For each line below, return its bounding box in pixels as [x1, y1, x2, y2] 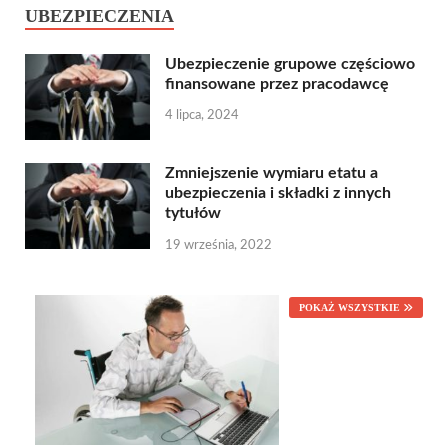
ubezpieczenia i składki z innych [165, 184, 391, 201]
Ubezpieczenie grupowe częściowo [165, 55, 415, 72]
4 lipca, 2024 [165, 109, 239, 123]
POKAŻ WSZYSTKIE [299, 301, 400, 313]
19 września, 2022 [165, 238, 272, 252]
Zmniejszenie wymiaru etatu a [165, 164, 378, 181]
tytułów [165, 204, 221, 221]
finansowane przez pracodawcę [165, 75, 389, 92]
